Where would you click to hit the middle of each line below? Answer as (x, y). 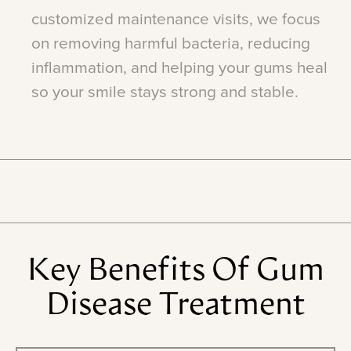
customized (72, 20)
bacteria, (213, 44)
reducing (279, 44)
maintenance (163, 20)
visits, (233, 20)
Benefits (146, 272)
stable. (275, 92)
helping (188, 68)
